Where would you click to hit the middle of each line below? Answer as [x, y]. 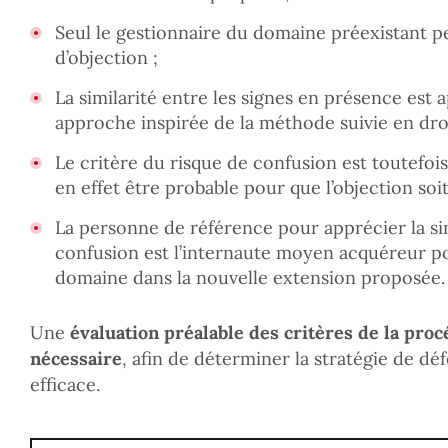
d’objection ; [106, 57]
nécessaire [76, 358]
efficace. [65, 384]
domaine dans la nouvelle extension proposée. [250, 277]
